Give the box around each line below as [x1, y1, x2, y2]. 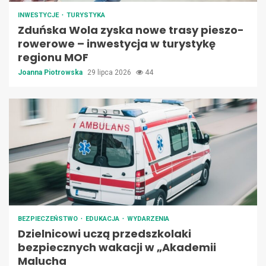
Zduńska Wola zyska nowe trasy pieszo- [18, 23, 244, 38]
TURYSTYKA [66, 11, 105, 20]
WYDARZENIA [127, 215, 169, 223]
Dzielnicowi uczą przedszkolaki [18, 226, 191, 242]
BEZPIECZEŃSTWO [18, 215, 80, 223]
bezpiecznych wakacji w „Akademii [18, 240, 216, 255]
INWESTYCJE [18, 11, 61, 20]
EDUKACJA [85, 215, 121, 223]
